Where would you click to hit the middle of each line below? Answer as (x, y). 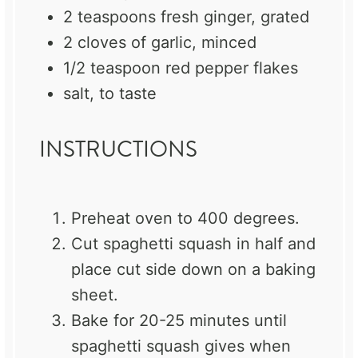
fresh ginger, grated (233, 17)
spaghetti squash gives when (181, 346)
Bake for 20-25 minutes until (179, 320)
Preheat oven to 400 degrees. (185, 218)
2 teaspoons (109, 17)
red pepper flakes (229, 68)
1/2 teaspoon (112, 68)
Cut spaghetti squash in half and (193, 243)
